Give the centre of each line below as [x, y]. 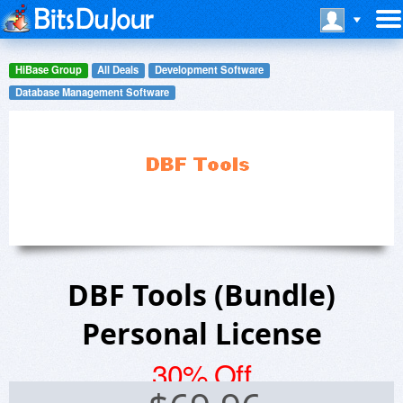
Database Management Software [92, 91]
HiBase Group [48, 70]
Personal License [201, 334]
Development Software [209, 70]
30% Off [201, 374]
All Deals [118, 70]
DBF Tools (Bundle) [201, 295]
